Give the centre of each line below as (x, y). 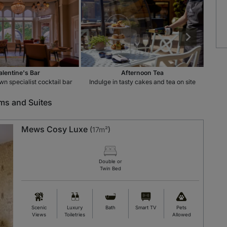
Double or (110, 161)
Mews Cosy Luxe (54, 129)
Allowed (181, 214)
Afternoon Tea (142, 72)
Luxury (75, 207)
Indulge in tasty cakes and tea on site (142, 82)
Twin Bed (110, 168)
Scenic (39, 207)
